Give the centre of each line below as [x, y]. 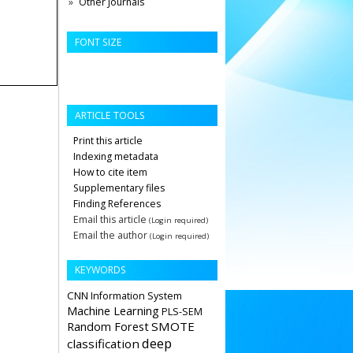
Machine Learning [113, 311]
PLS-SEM [182, 312]
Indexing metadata [116, 156]
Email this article [110, 219]
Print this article [108, 140]
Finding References [117, 203]
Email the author [110, 235]
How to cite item [110, 172]
